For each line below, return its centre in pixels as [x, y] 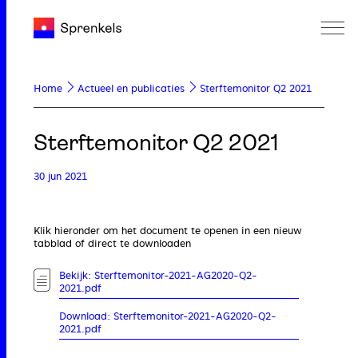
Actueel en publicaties [131, 89]
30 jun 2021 [60, 177]
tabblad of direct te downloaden [112, 244]
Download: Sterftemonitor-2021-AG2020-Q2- [168, 316]
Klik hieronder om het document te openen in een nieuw [168, 231]
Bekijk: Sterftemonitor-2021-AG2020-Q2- [159, 276]
